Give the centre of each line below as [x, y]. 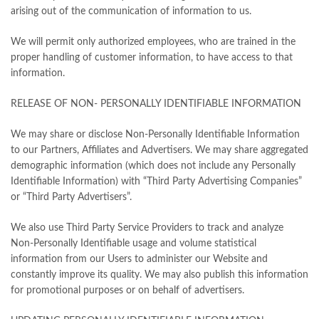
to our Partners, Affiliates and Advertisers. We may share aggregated [159, 151]
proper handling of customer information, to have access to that [152, 58]
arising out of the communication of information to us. [131, 12]
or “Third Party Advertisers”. [71, 198]
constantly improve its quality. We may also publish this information [159, 275]
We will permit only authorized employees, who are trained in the [153, 42]
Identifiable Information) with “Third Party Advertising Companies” [156, 182]
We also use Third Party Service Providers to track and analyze [147, 228]
